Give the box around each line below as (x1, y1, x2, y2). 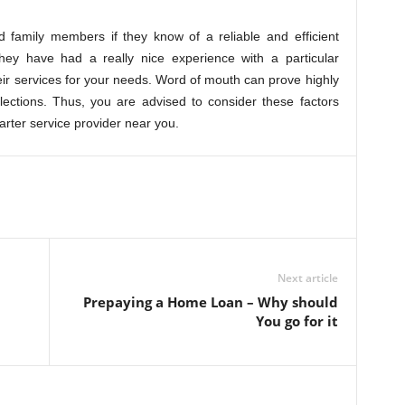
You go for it (255, 312, 338, 330)
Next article (277, 270, 338, 286)
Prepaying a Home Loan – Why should (82, 293, 338, 311)
